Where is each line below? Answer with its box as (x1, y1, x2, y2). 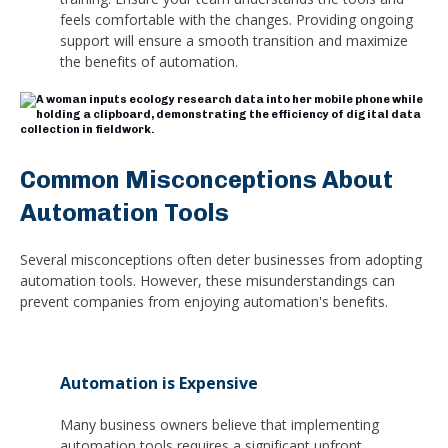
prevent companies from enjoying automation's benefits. (20, 291, 388, 311)
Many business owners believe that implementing (60, 414, 379, 434)
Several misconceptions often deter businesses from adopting (20, 249, 422, 269)
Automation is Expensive (60, 372, 258, 394)
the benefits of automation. (60, 52, 238, 72)
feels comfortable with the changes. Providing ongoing (60, 10, 413, 30)
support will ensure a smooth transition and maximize (60, 31, 408, 51)
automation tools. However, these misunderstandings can (20, 270, 395, 290)
